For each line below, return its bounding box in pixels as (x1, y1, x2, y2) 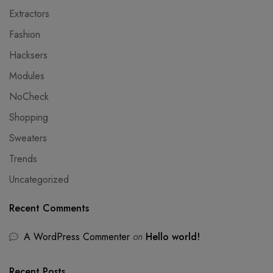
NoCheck (9, 90, 49, 104)
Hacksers (9, 48, 48, 62)
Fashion (9, 27, 40, 41)
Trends (9, 152, 37, 166)
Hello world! (146, 230, 200, 244)
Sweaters (9, 131, 47, 145)
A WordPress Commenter (24, 230, 130, 244)
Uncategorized (9, 172, 69, 186)
